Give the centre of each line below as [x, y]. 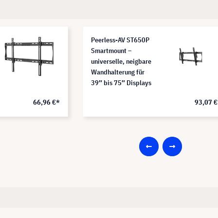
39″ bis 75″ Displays [121, 82]
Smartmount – [111, 50]
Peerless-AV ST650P [120, 40]
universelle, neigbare [121, 61]
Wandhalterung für [118, 72]
